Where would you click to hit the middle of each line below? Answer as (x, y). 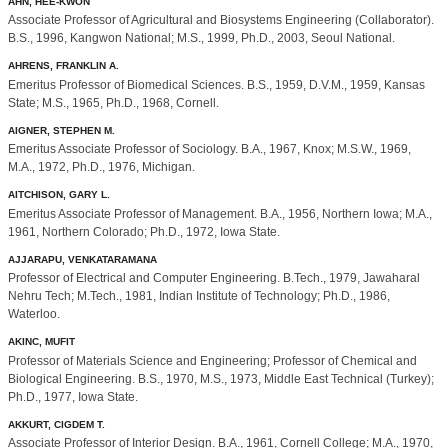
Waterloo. (34, 314)
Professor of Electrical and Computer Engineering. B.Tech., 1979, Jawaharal (214, 278)
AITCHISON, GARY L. (59, 195)
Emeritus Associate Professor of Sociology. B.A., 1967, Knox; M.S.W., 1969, (209, 149)
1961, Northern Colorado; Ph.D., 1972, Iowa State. (144, 231)
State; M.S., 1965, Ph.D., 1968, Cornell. (113, 102)
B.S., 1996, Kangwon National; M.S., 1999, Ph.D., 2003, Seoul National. (203, 38)
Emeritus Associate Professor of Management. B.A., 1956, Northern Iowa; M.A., (220, 213)
